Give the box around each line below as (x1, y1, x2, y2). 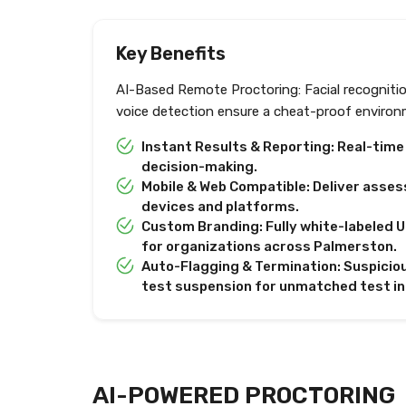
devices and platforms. (141, 198, 299, 216)
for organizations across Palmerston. (141, 238, 397, 256)
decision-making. (141, 159, 257, 176)
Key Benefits (116, 43, 226, 65)
